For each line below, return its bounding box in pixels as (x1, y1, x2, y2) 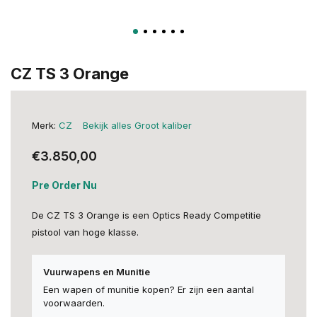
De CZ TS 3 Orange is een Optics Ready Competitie (32, 209, 261, 221)
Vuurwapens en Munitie (43, 266, 150, 277)
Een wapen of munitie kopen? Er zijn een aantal (43, 284, 254, 295)
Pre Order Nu (32, 179, 97, 191)
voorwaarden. (43, 297, 105, 309)
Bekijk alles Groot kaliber (83, 120, 192, 131)
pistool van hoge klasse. (32, 226, 139, 238)
